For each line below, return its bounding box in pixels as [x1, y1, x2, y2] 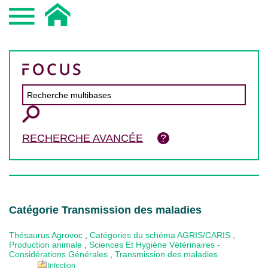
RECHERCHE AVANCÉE [22, 132, 143, 144]
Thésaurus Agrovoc [9, 230, 83, 240]
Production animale [9, 240, 82, 249]
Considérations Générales [9, 249, 108, 259]
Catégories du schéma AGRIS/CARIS [90, 230, 230, 240]
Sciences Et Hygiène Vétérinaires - [89, 240, 220, 249]
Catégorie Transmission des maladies [9, 204, 202, 216]
